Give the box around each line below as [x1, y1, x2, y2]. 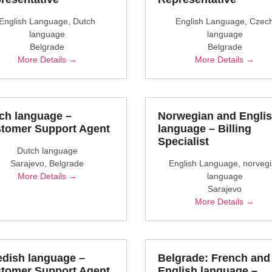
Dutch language [16, 146, 78, 155]
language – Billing [158, 123, 251, 135]
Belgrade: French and [158, 252, 270, 264]
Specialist [158, 135, 209, 148]
